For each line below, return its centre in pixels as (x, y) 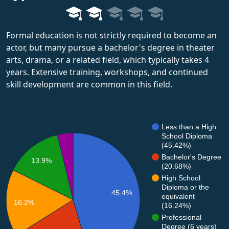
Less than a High (189, 127)
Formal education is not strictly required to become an (111, 35)
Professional (181, 217)
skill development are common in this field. (89, 84)
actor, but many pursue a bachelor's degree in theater (110, 47)
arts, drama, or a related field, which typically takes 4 (108, 60)
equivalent (178, 196)
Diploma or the (185, 187)
